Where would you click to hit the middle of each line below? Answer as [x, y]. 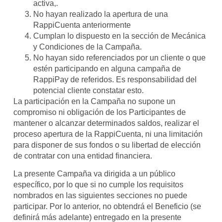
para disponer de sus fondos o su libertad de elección [107, 145]
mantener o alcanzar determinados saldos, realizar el [106, 123]
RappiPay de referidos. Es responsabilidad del [115, 79]
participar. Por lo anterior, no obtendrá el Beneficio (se [107, 207]
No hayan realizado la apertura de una [100, 14]
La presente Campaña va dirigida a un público [94, 174]
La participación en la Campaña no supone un [94, 101]
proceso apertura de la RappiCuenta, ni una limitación [108, 134]
